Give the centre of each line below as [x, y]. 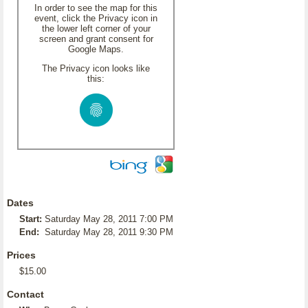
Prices [21, 255]
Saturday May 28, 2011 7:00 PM [109, 219]
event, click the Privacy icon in [96, 18]
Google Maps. [96, 49]
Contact [25, 294]
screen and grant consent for [96, 39]
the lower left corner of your [96, 29]
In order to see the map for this [96, 8]
